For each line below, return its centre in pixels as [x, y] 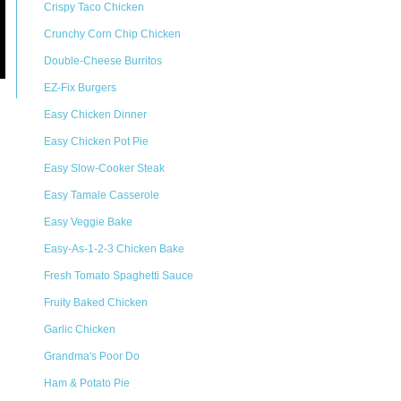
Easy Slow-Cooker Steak [104, 168]
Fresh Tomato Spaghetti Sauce [119, 276]
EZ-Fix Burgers [80, 88]
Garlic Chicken [80, 329]
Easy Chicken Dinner [95, 115]
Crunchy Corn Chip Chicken [112, 34]
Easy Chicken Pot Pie [96, 141]
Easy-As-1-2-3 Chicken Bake [114, 249]
